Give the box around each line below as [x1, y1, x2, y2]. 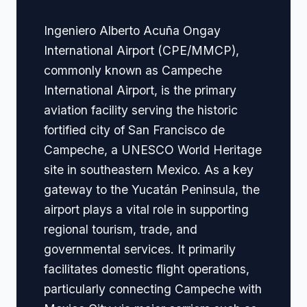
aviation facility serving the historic [44, 103, 238, 118]
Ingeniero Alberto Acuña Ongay [44, 23, 221, 38]
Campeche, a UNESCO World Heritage [44, 143, 262, 158]
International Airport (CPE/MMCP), [44, 43, 239, 58]
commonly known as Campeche [44, 63, 222, 78]
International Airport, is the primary [44, 83, 236, 98]
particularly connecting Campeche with [44, 282, 262, 297]
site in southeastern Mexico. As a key [44, 162, 254, 177]
